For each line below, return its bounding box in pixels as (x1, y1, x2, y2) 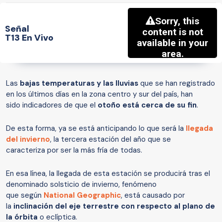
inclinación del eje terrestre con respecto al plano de (13, 201, 215, 212)
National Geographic (44, 190, 121, 201)
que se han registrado (140, 78, 215, 89)
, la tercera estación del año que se (50, 134, 171, 145)
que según (6, 190, 44, 201)
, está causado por (121, 190, 185, 201)
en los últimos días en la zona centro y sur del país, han (6, 89, 193, 100)
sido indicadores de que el (6, 100, 98, 111)
